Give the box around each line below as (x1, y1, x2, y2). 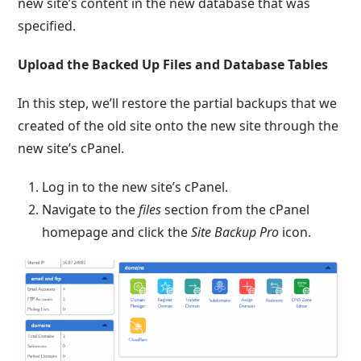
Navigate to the (42, 201, 139, 218)
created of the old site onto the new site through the (18, 117, 339, 135)
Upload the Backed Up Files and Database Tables (18, 56, 329, 73)
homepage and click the (42, 223, 192, 241)
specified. (18, 17, 77, 35)
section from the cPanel (161, 201, 310, 218)
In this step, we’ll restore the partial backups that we (18, 94, 338, 112)
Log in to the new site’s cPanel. (42, 178, 229, 196)
